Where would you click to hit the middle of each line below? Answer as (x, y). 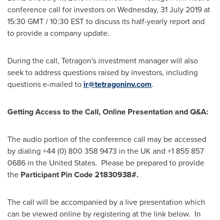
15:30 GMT (26, 21)
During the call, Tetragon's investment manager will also (103, 61)
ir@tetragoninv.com (118, 84)
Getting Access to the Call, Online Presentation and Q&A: (108, 112)
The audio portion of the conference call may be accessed (107, 139)
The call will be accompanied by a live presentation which (106, 202)
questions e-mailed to (45, 84)
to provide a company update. (59, 33)
